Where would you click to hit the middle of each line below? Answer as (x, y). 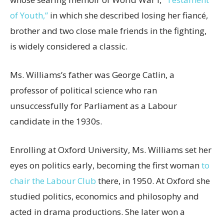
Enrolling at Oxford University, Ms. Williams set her (111, 150)
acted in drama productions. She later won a (97, 212)
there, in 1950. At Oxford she (153, 181)
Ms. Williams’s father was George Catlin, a (92, 75)
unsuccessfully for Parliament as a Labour (93, 106)
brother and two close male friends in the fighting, (108, 31)
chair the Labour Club (53, 181)
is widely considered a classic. (69, 46)
